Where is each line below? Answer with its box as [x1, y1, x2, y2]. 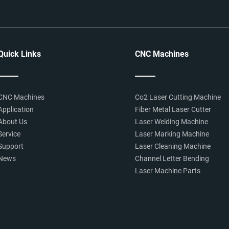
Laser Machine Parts [135, 167, 200, 175]
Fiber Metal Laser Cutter [135, 105, 211, 113]
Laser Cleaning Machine [135, 142, 211, 150]
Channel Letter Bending [135, 154, 209, 163]
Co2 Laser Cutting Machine [135, 93, 221, 101]
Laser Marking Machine [135, 130, 209, 138]
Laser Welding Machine [135, 118, 208, 126]
